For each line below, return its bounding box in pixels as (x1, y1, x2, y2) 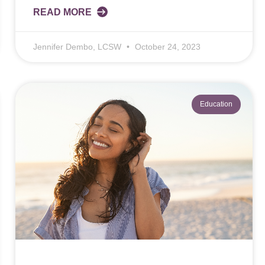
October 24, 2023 (132, 42, 201, 52)
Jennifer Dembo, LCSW (33, 42, 124, 52)
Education (199, 100, 232, 109)
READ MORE (33, 7, 94, 18)
